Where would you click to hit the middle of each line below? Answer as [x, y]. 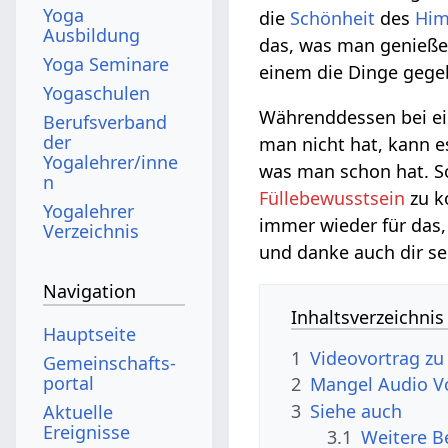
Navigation [90, 291]
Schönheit [333, 17]
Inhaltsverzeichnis [368, 316]
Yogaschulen [97, 92]
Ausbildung [92, 34]
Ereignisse [87, 431]
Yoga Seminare [106, 63]
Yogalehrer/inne [111, 161]
